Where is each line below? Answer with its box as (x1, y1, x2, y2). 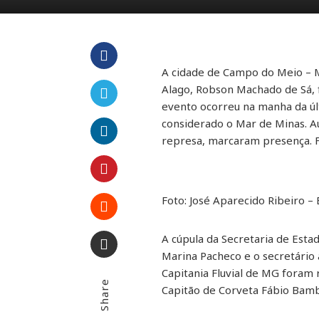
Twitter (103, 110, 155, 130)
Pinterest (103, 185, 167, 205)
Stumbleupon (103, 223, 198, 243)
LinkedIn (103, 147, 164, 167)
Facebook (103, 72, 168, 92)
